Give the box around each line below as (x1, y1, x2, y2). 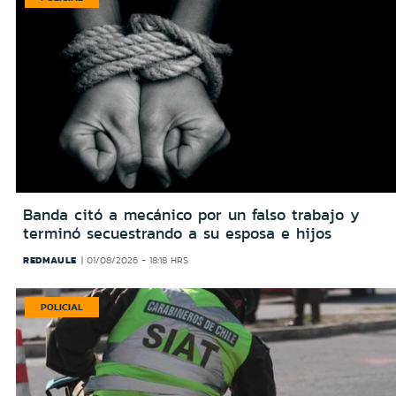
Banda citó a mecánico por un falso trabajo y (23, 203, 360, 227)
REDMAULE (23, 253, 77, 268)
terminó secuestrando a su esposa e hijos (23, 222, 331, 246)
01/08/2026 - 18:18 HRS (87, 254, 189, 268)
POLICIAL (41, 300, 83, 315)
